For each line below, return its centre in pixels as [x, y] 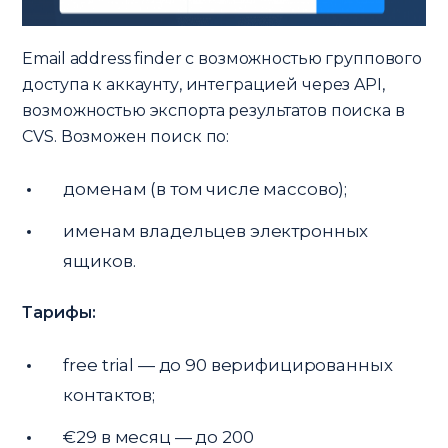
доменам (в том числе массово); [205, 188]
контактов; [109, 394]
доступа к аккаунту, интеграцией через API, [203, 84]
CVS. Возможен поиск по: [126, 136]
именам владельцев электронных [216, 230]
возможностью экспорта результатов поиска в [213, 110]
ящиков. [99, 260]
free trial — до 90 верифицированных [228, 364]
